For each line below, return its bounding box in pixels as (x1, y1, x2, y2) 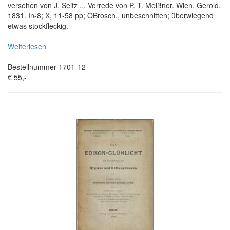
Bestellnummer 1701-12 (8, 61, 86, 72)
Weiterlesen (8, 41, 46, 51)
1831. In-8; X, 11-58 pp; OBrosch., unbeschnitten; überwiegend (8, 10, 214, 21)
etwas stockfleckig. (8, 20, 68, 31)
